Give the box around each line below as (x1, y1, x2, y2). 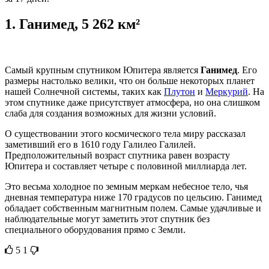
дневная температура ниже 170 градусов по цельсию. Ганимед (5, 192, 262, 202)
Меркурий (205, 86, 248, 97)
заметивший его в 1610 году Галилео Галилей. (5, 139, 196, 150)
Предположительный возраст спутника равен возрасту (5, 150, 230, 160)
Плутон (164, 86, 195, 97)
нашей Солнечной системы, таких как (5, 86, 164, 97)
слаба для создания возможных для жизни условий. (5, 107, 216, 118)
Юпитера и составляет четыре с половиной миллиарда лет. (5, 160, 247, 171)
